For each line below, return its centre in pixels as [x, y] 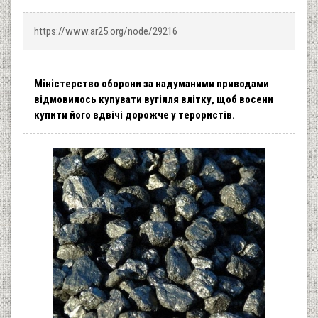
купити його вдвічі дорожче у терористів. [136, 115]
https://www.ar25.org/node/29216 [106, 31]
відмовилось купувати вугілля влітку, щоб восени [154, 99]
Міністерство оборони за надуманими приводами [152, 83]
